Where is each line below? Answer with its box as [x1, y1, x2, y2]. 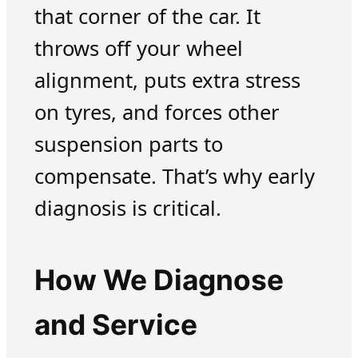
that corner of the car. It [34, 2, 261, 31]
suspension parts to [34, 130, 223, 159]
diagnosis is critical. [34, 194, 221, 223]
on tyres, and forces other [34, 98, 280, 127]
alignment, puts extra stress [34, 66, 300, 95]
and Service [34, 308, 197, 343]
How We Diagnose [34, 263, 284, 298]
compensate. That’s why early [34, 162, 315, 191]
